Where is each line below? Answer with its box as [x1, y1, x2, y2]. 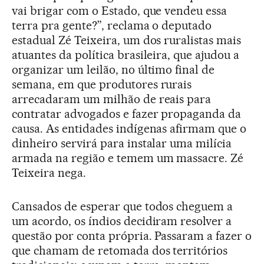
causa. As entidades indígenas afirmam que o [12, 121, 247, 136]
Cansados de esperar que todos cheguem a [12, 199, 233, 213]
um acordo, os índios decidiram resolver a [12, 213, 232, 228]
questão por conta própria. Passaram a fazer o [12, 228, 252, 243]
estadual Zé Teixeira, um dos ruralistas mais [12, 32, 242, 47]
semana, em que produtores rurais [12, 77, 192, 91]
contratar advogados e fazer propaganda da [12, 106, 242, 121]
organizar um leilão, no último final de [12, 62, 215, 77]
